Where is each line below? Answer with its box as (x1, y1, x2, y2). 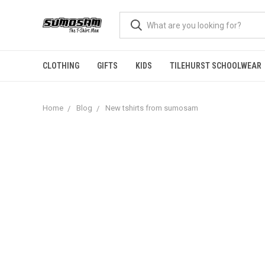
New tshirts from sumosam (105, 104, 198, 112)
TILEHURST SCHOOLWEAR (170, 61, 261, 70)
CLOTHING (43, 61, 79, 70)
